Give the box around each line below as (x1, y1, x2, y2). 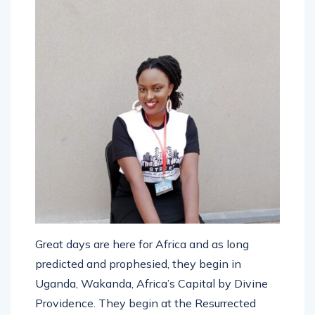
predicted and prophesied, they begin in (35, 256, 241, 271)
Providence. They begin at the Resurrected (35, 295, 256, 310)
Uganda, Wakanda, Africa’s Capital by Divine (35, 276, 268, 290)
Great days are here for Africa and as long (35, 236, 249, 251)
